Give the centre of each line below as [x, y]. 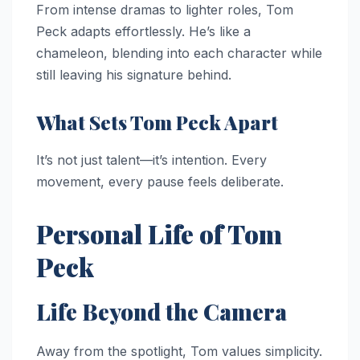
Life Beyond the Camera [162, 312]
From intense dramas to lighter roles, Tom [165, 10]
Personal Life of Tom [159, 234]
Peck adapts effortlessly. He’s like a [143, 32]
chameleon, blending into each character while [179, 53]
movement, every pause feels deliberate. [160, 182]
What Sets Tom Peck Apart [157, 123]
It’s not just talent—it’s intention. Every [151, 160]
